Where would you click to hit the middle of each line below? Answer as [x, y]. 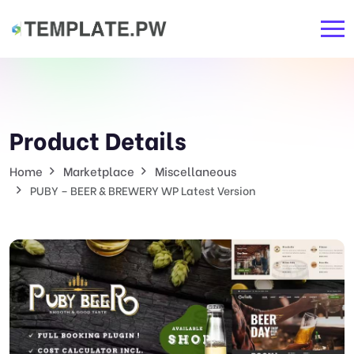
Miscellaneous [196, 171]
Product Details [98, 139]
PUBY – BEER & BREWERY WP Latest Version [143, 190]
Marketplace [99, 171]
